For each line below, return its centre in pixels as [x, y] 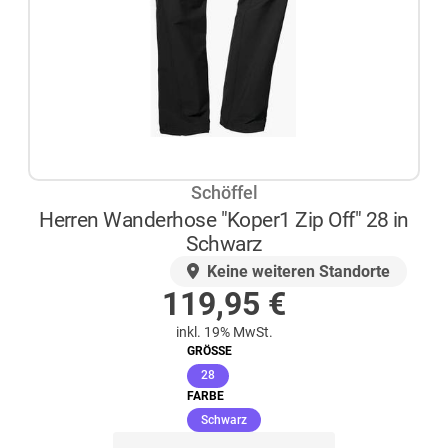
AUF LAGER [117, 271]
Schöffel [224, 192]
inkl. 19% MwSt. [224, 332]
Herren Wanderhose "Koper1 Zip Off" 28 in [224, 220]
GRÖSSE [205, 351]
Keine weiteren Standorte [296, 271]
